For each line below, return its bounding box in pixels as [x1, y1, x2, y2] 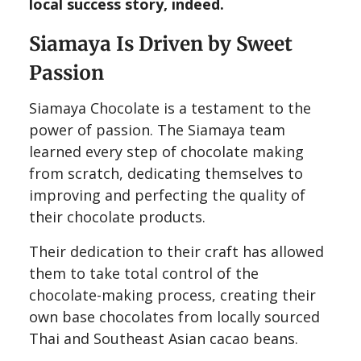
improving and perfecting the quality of [29, 185, 305, 205]
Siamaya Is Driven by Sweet [29, 31, 293, 56]
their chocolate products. [29, 206, 205, 226]
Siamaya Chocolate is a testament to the [29, 98, 311, 118]
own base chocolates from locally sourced [29, 306, 320, 326]
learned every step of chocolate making [29, 141, 304, 161]
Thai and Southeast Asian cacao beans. [29, 328, 298, 348]
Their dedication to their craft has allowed [29, 241, 324, 261]
